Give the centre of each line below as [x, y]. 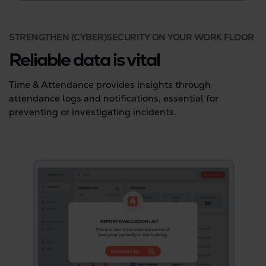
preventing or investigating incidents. [93, 112]
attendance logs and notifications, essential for [114, 98]
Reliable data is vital [84, 59]
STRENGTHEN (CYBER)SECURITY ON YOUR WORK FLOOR [132, 37]
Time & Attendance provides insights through [110, 85]
